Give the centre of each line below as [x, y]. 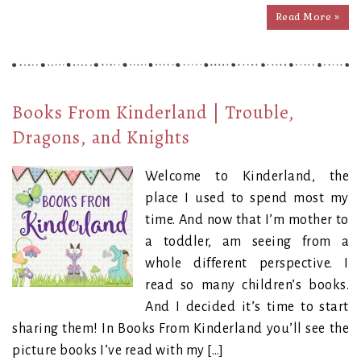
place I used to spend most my [247, 198]
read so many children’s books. [247, 285]
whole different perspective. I [247, 263]
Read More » [307, 17]
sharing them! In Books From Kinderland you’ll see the [180, 328]
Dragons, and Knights [101, 137]
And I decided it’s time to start [247, 307]
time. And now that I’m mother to [247, 220]
